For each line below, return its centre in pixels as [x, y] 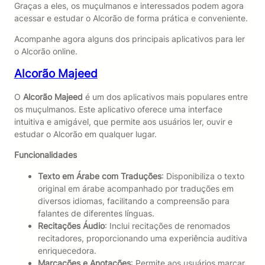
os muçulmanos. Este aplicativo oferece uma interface [118, 109]
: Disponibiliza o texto [203, 176]
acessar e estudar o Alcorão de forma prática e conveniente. [131, 18]
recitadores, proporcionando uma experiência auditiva [142, 238]
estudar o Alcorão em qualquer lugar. [85, 134]
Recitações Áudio [71, 225]
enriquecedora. [67, 250]
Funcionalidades [45, 155]
